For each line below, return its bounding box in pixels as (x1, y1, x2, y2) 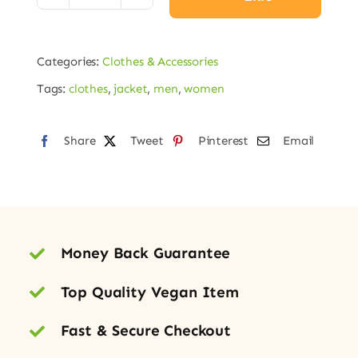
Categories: (36, 54, 102, 69)
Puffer (93, 13, 132, 30)
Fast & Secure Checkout (60, 321, 231, 340)
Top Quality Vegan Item (60, 282, 239, 301)
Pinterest (197, 133, 249, 148)
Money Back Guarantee (60, 244, 231, 262)
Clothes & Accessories (101, 54, 218, 69)
